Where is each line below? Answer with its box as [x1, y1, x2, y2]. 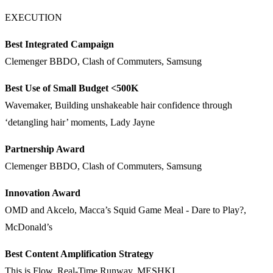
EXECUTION [5, 12, 62, 23]
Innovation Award [5, 188, 80, 199]
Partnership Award [5, 144, 85, 155]
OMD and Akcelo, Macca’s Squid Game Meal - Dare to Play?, [5, 205, 246, 216]
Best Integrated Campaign [5, 39, 114, 50]
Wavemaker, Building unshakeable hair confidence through [5, 100, 232, 111]
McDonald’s [5, 222, 52, 233]
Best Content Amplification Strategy [5, 249, 154, 260]
